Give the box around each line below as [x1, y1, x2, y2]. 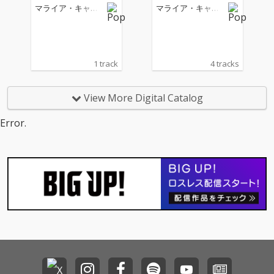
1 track [93, 58, 118, 69]
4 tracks [210, 58, 240, 69]
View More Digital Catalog [81, 91, 203, 105]
